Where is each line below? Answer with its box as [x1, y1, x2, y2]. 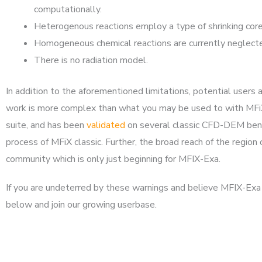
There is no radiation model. [34, 54, 148, 67]
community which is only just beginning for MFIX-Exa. [6, 153, 220, 166]
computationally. [34, 3, 102, 16]
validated [87, 119, 125, 132]
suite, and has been [6, 119, 87, 132]
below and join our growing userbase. [6, 198, 157, 211]
